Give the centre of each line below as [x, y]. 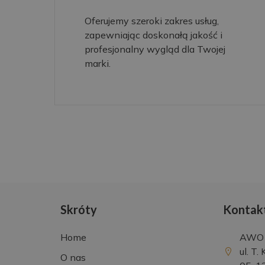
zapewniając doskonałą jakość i [153, 35]
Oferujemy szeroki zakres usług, [152, 20]
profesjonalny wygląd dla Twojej [155, 49]
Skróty [79, 210]
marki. [98, 63]
